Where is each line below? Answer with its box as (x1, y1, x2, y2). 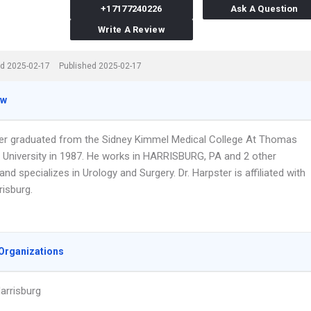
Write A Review (97, 24, 165, 35)
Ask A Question (230, 3, 299, 14)
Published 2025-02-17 (59, 61, 142, 71)
